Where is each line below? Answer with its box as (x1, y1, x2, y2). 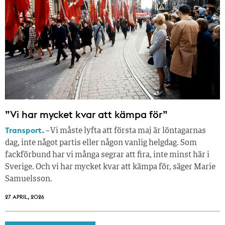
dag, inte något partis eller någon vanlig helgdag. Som (5, 139, 197, 147)
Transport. (5, 125, 44, 135)
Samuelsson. (5, 175, 52, 183)
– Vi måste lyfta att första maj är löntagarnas (44, 127, 206, 135)
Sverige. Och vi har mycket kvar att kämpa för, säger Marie (5, 163, 215, 171)
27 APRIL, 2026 (5, 193, 44, 200)
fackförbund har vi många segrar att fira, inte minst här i (5, 151, 209, 159)
